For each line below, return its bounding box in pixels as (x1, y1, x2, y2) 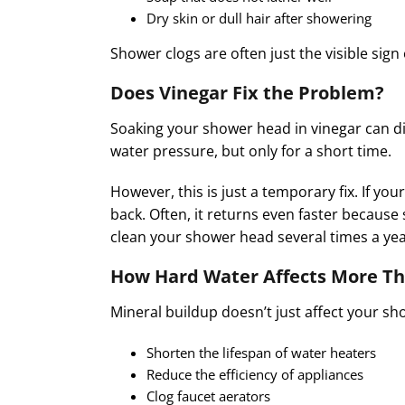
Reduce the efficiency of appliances (146, 364, 363, 383)
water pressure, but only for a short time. (110, 140, 391, 161)
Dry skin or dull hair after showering (146, 8, 372, 27)
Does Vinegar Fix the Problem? (110, 80, 384, 105)
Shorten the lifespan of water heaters (146, 343, 376, 362)
